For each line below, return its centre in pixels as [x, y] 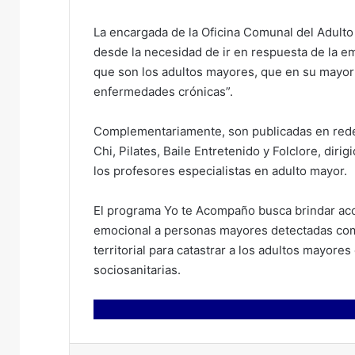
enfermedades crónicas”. [163, 92]
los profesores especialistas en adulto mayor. [220, 171]
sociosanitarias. [137, 270]
